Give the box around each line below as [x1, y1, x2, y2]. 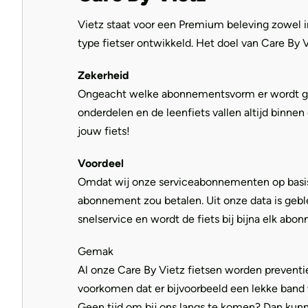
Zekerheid [78, 69, 129, 82]
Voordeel [78, 157, 124, 170]
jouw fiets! [78, 124, 130, 137]
